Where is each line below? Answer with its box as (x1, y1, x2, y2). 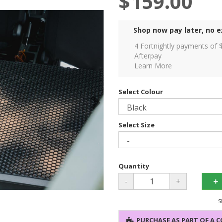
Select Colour (118, 87, 163, 97)
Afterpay (134, 51, 162, 61)
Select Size (118, 120, 155, 130)
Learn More (134, 61, 172, 71)
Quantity (118, 162, 149, 171)
